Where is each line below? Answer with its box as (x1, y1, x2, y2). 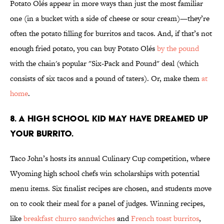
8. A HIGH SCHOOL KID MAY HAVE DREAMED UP (10, 113, 208, 124)
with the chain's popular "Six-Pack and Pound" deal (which (10, 58, 198, 69)
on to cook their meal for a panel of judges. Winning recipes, (10, 198, 205, 209)
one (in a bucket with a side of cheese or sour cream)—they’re (10, 13, 209, 24)
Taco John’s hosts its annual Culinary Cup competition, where (10, 153, 210, 164)
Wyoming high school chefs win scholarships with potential (10, 168, 199, 179)
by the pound (157, 43, 199, 54)
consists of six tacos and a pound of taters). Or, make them (10, 73, 201, 84)
